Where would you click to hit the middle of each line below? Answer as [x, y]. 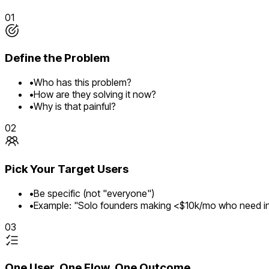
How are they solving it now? [95, 95]
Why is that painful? [75, 107]
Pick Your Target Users [67, 169]
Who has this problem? [83, 83]
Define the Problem [57, 58]
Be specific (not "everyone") [94, 193]
